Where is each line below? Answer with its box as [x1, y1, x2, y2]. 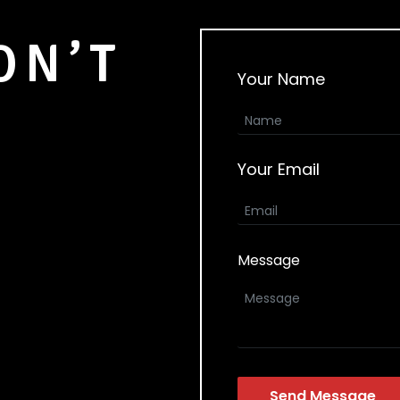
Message [237, 250, 300, 271]
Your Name [237, 68, 325, 90]
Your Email [237, 158, 320, 180]
